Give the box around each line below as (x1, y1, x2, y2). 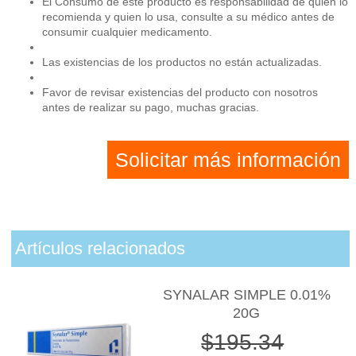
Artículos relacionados (14, 238, 185, 259)
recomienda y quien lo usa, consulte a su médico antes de (42, 10, 335, 23)
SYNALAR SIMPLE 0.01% (162, 287, 331, 304)
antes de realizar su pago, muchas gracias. (42, 100, 260, 114)
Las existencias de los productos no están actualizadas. (42, 55, 323, 68)
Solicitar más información (115, 148, 342, 171)
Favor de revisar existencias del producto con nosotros (42, 85, 319, 99)
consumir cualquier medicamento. (42, 25, 213, 38)
